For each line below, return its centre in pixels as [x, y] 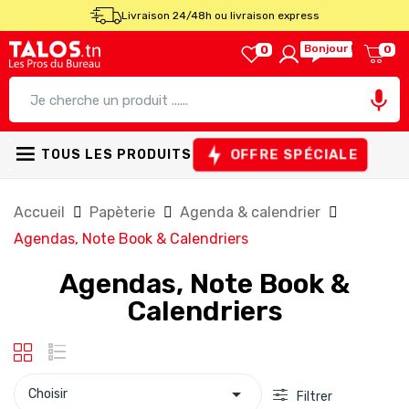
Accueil [41, 213]
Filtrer [315, 397]
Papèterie [124, 213]
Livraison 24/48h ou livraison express [220, 16]
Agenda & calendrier [252, 213]
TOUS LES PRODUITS [116, 154]
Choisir [48, 394]
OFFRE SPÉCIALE [294, 154]
